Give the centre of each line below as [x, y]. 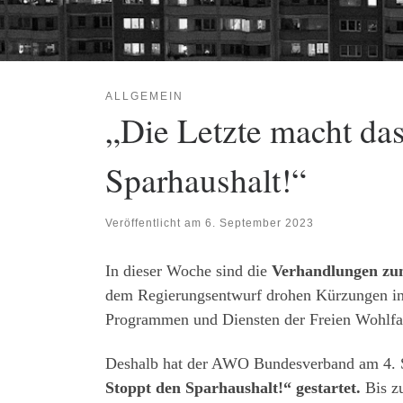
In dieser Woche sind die [188, 270]
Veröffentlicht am [155, 223]
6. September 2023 [260, 223]
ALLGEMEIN [144, 96]
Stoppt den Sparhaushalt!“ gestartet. [235, 388]
